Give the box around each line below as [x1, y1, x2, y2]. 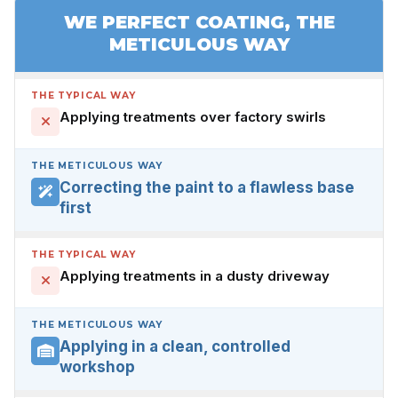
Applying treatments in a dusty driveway [60, 267, 330, 284]
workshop [60, 357, 135, 376]
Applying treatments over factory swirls [60, 107, 326, 125]
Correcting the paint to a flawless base [60, 178, 354, 196]
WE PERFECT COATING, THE [63, 11, 335, 33]
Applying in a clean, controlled [60, 337, 291, 355]
